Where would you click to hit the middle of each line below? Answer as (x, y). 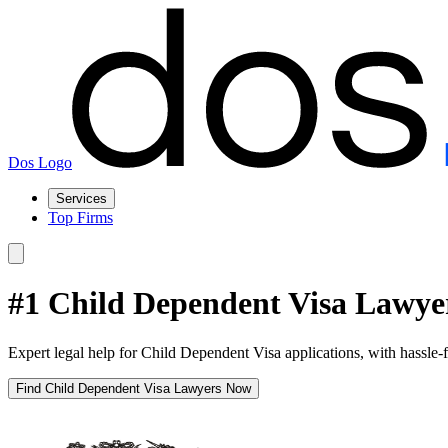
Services (81, 198)
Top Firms (80, 217)
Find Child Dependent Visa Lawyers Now (133, 388)
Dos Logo (40, 162)
